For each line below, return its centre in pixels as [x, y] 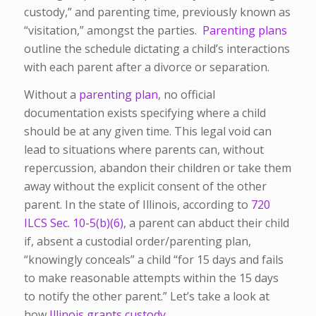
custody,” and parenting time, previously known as [157, 12]
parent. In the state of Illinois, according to [137, 205]
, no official [186, 95]
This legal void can [223, 132]
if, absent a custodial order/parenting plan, [137, 242]
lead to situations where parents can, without [144, 150]
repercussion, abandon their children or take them [157, 168]
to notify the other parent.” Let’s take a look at [146, 297]
